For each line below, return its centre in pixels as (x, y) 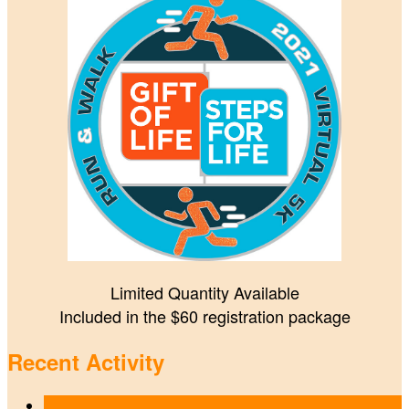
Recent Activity (86, 362)
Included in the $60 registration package (204, 316)
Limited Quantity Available (204, 293)
